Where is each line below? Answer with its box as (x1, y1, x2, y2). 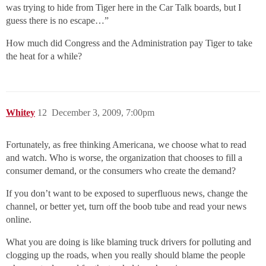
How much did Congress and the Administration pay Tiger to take (6, 38, 252, 49)
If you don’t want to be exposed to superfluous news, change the (6, 188, 248, 199)
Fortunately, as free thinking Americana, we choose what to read (6, 140, 246, 150)
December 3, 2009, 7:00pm (52, 107, 154, 118)
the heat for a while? (6, 51, 82, 62)
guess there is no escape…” (6, 15, 109, 26)
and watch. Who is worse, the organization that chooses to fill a (6, 153, 242, 163)
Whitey (6, 107, 35, 118)
